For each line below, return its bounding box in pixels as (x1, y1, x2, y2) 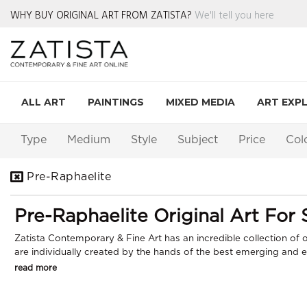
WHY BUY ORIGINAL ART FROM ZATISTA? (10, 7, 195, 23)
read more (14, 264, 57, 272)
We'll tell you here (195, 7, 274, 23)
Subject (177, 134, 218, 145)
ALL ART (21, 96, 66, 108)
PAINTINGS (88, 96, 144, 108)
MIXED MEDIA (166, 96, 235, 108)
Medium (67, 134, 110, 145)
